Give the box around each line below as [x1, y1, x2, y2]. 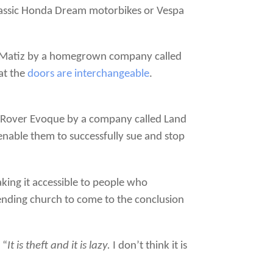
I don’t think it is [110, 239, 188, 252]
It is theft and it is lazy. [7, 239, 111, 252]
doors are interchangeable [27, 68, 150, 80]
